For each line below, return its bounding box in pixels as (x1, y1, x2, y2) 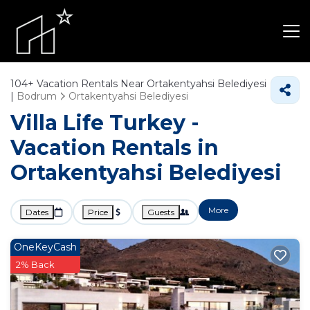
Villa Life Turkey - (10, 110, 199, 136)
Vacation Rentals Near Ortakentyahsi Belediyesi (34, 77, 266, 90)
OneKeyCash (14, 241, 77, 253)
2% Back (16, 259, 55, 270)
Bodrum (17, 90, 57, 102)
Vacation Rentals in (10, 135, 219, 161)
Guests (147, 207, 174, 217)
